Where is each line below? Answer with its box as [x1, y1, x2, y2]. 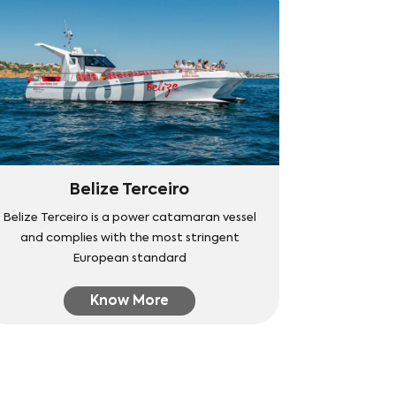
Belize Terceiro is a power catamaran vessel [3, 211, 256, 224]
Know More [90, 293, 170, 308]
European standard [72, 252, 187, 264]
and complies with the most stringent [19, 232, 240, 244]
